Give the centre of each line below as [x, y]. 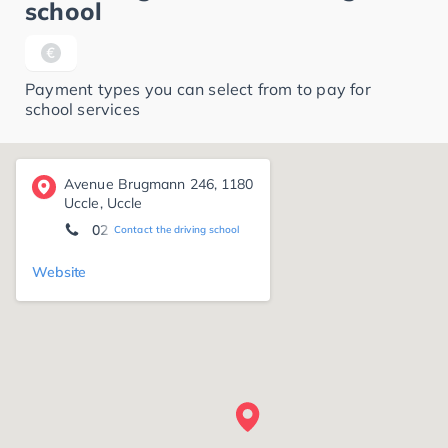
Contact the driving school [177, 230]
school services [82, 109]
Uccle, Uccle [103, 203]
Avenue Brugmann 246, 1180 [159, 184]
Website [59, 272]
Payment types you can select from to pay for [198, 89]
